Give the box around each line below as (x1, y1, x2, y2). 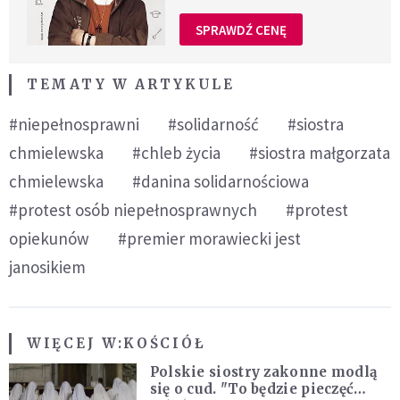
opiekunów (9, 228, 89, 250)
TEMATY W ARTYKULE (27, 76, 235, 94)
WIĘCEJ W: (27, 335, 124, 353)
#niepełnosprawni (9, 113, 139, 136)
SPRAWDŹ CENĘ (196, 21, 287, 38)
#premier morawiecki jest (118, 228, 301, 250)
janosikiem (9, 256, 86, 279)
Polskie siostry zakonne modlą (149, 363, 378, 381)
